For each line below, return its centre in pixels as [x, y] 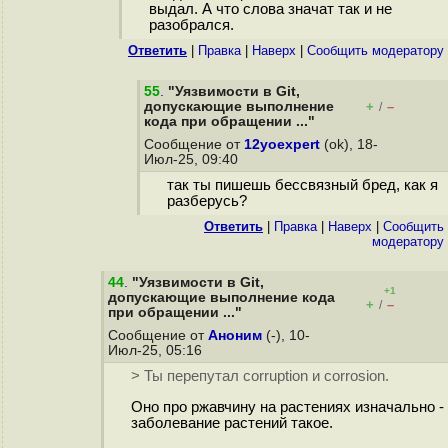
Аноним [235, 335]
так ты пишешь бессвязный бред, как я [302, 185]
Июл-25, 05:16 [157, 350]
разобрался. [191, 25]
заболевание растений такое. [231, 423]
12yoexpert [282, 144]
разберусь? [206, 201]
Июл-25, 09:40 [193, 159]
